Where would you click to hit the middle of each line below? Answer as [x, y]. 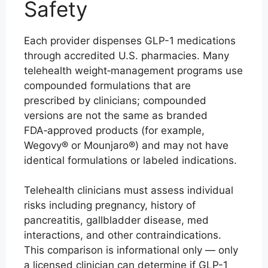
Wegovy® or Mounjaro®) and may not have [126, 145]
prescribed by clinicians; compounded [115, 100]
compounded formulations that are [107, 85]
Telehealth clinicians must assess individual [129, 190]
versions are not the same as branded [116, 115]
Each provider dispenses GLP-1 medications [130, 40]
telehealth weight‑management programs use [133, 70]
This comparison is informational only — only [131, 250]
